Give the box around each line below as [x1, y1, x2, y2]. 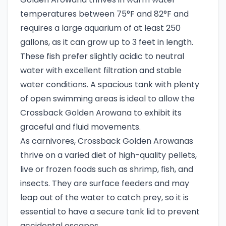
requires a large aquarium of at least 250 [20, 22, 181, 34]
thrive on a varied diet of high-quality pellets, [20, 149, 197, 161]
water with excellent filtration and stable [20, 64, 182, 76]
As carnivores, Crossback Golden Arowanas [20, 135, 193, 147]
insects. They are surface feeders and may [20, 177, 189, 189]
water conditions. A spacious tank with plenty [20, 78, 199, 90]
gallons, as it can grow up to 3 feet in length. [20, 36, 193, 48]
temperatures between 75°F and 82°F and [20, 8, 189, 20]
